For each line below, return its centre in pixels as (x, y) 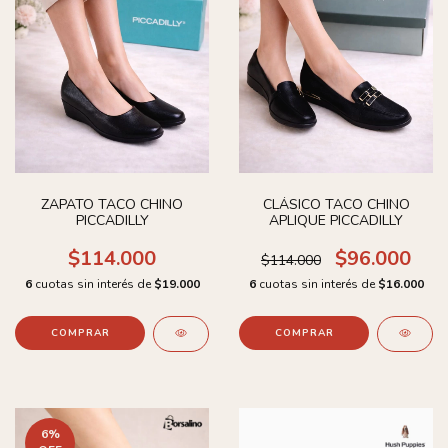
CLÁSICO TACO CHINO (336, 204)
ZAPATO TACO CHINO (112, 204)
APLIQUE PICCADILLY (336, 220)
